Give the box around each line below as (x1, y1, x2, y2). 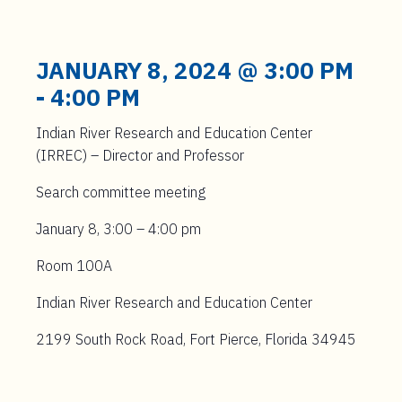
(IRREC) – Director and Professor (36, 146, 244, 164)
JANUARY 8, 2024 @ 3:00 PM (36, 55, 354, 85)
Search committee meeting (36, 183, 205, 201)
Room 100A (36, 257, 112, 275)
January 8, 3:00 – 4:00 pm (36, 220, 201, 238)
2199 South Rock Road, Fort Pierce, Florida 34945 (36, 330, 356, 348)
